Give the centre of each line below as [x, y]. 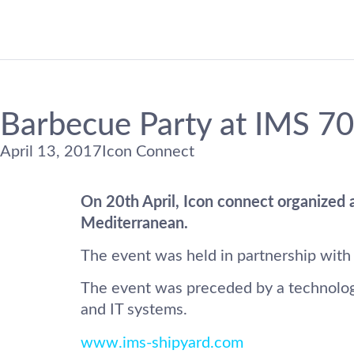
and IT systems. [134, 310]
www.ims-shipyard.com [162, 343]
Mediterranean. [134, 223]
